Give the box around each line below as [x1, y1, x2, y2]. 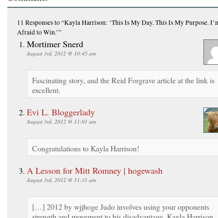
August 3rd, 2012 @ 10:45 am [27, 49, 96, 57]
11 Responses [17, 18, 53, 27]
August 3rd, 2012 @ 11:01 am [27, 117, 96, 125]
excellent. [32, 84, 60, 95]
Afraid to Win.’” [17, 27, 61, 36]
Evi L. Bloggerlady [27, 106, 95, 118]
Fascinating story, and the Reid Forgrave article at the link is [32, 74, 215, 85]
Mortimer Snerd [27, 37, 83, 50]
